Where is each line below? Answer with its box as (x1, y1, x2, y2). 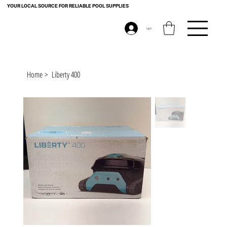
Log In (146, 25, 153, 30)
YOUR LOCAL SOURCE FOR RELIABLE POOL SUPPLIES (7, 3, 129, 9)
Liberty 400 (51, 68, 80, 80)
